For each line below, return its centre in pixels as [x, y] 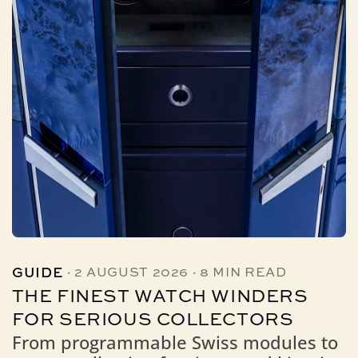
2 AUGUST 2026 [131, 274]
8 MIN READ [243, 274]
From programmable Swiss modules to [175, 343]
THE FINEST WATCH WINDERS [160, 298]
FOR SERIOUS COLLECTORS [153, 321]
